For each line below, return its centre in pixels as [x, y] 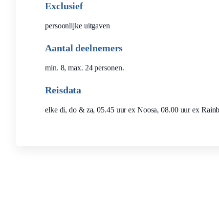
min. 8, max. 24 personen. [85, 68]
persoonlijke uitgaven [77, 26]
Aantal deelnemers [84, 48]
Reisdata [63, 90]
